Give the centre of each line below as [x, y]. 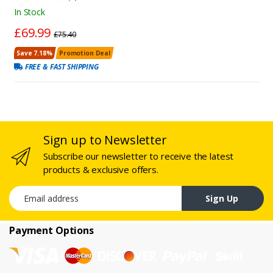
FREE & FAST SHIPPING [61, 67]
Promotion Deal [84, 53]
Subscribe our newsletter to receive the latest [138, 156]
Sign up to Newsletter [105, 140]
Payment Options [51, 231]
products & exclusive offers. [101, 170]
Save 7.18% [34, 53]
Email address [36, 192]
